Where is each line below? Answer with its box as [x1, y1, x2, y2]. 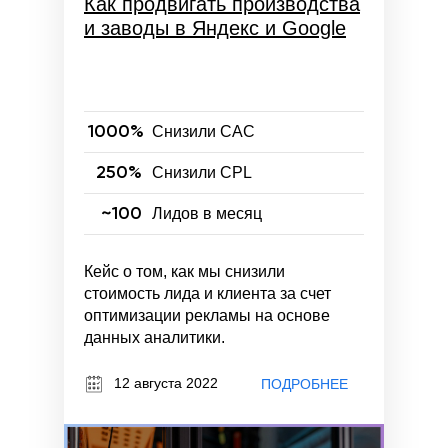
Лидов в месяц [152, 204, 262, 222]
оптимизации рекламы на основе [84, 306, 330, 324]
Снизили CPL [152, 163, 252, 181]
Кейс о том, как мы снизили [84, 262, 285, 280]
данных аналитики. [84, 328, 225, 346]
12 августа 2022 [114, 374, 218, 391]
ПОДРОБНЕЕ [260, 376, 348, 393]
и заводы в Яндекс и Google [84, 16, 346, 39]
